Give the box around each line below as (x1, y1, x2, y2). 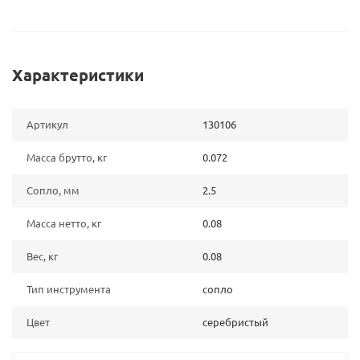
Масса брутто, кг (27, 150, 107, 164)
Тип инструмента (27, 282, 111, 296)
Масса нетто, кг (27, 216, 101, 230)
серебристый (202, 315, 268, 329)
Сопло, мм (27, 183, 80, 197)
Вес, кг (27, 249, 58, 263)
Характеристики (12, 64, 144, 85)
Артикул (27, 117, 68, 131)
